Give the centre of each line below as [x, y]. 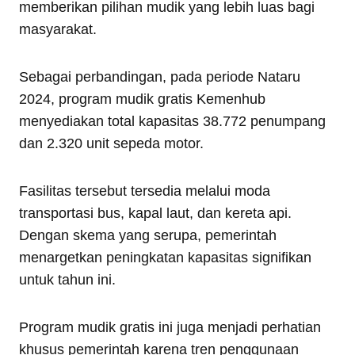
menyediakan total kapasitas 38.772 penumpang [172, 121]
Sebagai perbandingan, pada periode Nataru [160, 76]
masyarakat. [58, 29]
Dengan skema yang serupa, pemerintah [148, 235]
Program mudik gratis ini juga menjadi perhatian [170, 327]
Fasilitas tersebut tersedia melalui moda [145, 191]
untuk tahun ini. [67, 279]
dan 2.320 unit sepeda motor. [111, 143]
